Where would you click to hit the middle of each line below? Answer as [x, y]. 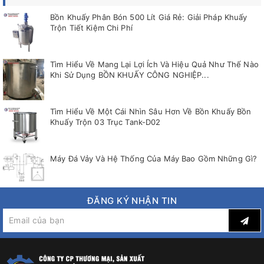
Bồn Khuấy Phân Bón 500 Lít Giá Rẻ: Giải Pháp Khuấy [149, 17]
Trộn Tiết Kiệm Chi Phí [91, 27]
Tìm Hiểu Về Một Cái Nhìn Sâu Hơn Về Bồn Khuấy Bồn [151, 111]
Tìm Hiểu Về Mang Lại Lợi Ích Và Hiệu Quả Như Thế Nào [154, 64]
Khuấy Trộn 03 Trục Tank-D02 [105, 122]
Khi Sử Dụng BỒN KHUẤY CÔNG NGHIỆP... [130, 75]
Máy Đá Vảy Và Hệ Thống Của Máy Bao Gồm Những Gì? [154, 158]
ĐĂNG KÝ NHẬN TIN [132, 200]
